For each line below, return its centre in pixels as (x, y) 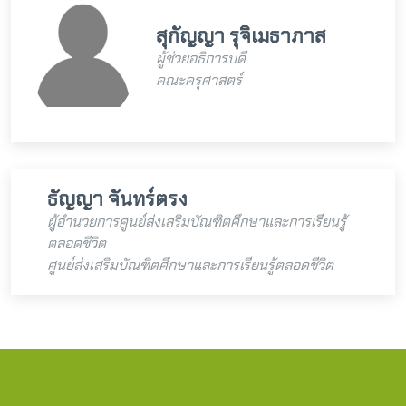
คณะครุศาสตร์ (199, 80)
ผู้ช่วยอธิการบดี (201, 58)
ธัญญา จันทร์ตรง (117, 199)
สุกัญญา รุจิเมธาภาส (241, 35)
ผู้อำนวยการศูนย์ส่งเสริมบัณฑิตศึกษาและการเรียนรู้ (197, 222)
